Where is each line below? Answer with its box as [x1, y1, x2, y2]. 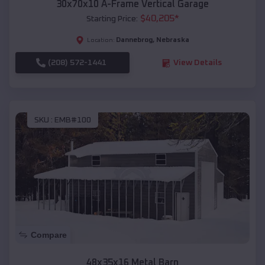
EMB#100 [54, 115, 91, 124]
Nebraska [156, 37, 189, 44]
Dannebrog [116, 37, 153, 44]
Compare [31, 230, 67, 240]
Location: [87, 37, 115, 44]
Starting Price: [86, 15, 138, 24]
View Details [173, 59, 222, 67]
